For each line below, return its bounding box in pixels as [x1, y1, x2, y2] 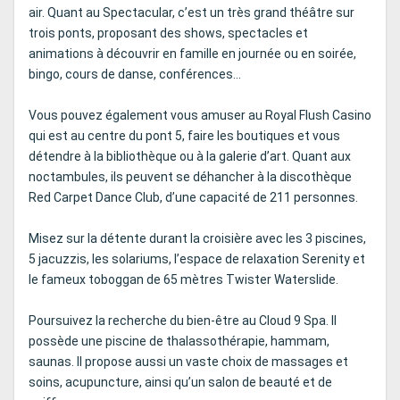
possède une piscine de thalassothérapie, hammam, [29, 334, 329, 349]
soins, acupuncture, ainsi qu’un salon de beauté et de [29, 375, 332, 390]
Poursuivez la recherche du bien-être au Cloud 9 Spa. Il [29, 313, 337, 329]
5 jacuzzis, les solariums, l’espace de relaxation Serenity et [29, 252, 365, 267]
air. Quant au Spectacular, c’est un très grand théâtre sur [29, 5, 354, 21]
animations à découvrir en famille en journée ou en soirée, [29, 46, 356, 62]
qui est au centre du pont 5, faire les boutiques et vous [29, 129, 340, 144]
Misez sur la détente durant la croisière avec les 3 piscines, [29, 231, 366, 246]
